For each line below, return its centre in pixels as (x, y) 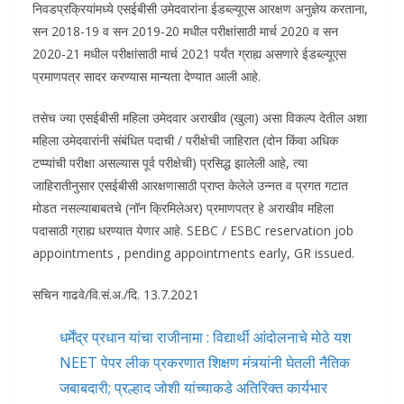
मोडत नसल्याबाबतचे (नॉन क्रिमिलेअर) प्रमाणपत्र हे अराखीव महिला (183, 208)
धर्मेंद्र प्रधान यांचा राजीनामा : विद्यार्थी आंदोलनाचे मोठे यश (205, 338)
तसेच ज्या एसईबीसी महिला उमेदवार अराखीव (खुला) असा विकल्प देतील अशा (200, 118)
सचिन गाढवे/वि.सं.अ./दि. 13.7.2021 (116, 295)
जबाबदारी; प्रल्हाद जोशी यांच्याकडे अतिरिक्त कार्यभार (193, 388)
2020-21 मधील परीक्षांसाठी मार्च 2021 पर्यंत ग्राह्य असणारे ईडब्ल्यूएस (189, 54)
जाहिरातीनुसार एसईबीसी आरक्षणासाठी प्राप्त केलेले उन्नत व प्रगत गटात (190, 186)
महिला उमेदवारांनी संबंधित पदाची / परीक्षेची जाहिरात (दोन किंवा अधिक (185, 141)
